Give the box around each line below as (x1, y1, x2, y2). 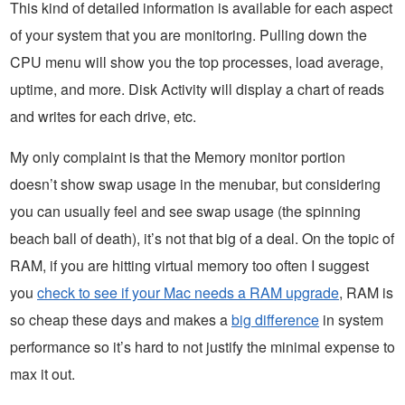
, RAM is (339, 282, 393, 304)
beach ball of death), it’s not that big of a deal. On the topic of (10, 228, 394, 250)
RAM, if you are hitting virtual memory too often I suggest (10, 255, 369, 277)
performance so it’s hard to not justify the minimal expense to (10, 336, 395, 358)
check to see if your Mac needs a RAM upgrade (37, 282, 339, 304)
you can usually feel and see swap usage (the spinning (10, 201, 361, 222)
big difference (231, 309, 319, 331)
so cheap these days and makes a (10, 309, 231, 331)
